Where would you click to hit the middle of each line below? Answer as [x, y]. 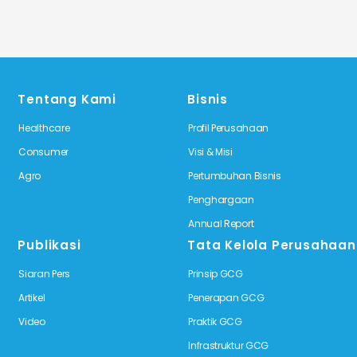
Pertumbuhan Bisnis [235, 175]
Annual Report [221, 223]
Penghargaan [221, 199]
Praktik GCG [215, 321]
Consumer [43, 151]
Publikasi [49, 245]
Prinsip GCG [216, 273]
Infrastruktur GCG [229, 345]
